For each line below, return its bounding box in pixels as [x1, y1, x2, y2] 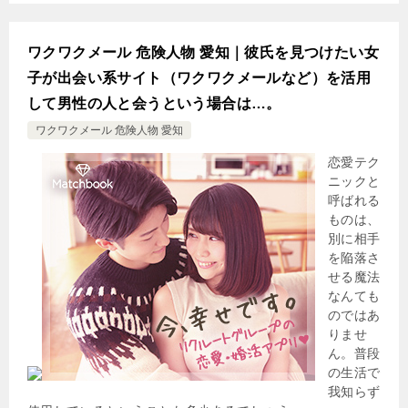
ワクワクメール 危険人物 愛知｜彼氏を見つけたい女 [27, 44, 379, 60]
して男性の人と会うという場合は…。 [27, 95, 281, 111]
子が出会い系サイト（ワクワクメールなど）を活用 [27, 69, 372, 86]
